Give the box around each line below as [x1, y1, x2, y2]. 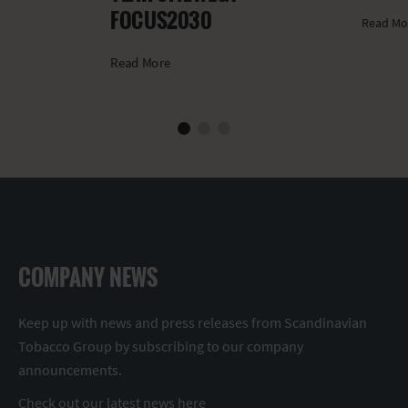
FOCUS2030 [110, 3, 212, 35]
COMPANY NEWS [18, 260, 158, 293]
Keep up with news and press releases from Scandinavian [18, 312, 367, 331]
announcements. [18, 360, 122, 379]
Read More [110, 53, 171, 71]
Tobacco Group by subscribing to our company [18, 336, 303, 355]
